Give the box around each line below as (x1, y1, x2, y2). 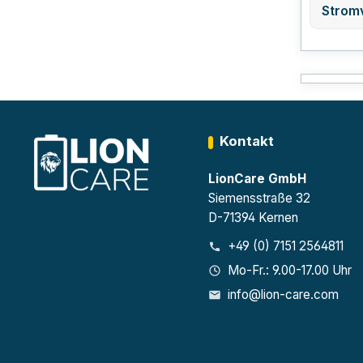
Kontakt (220, 133, 275, 149)
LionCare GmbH (208, 171, 307, 186)
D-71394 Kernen (208, 210, 299, 225)
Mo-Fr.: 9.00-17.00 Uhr (228, 263, 352, 278)
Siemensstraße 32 (208, 190, 311, 206)
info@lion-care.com (228, 287, 340, 302)
